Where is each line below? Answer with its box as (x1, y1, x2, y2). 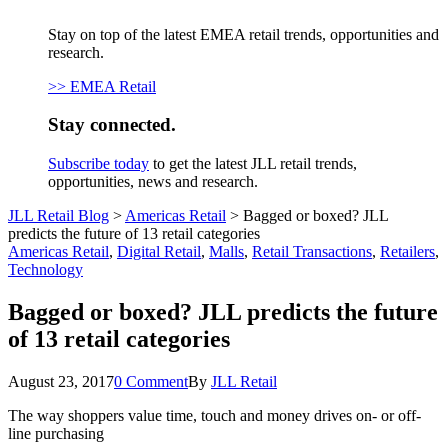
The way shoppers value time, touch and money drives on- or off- (8, 407, 421, 424)
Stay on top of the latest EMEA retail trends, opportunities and (48, 25, 439, 43)
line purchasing (8, 425, 104, 442)
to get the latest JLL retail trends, (149, 155, 357, 173)
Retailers (380, 243, 435, 261)
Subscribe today (48, 155, 149, 173)
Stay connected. (48, 114, 176, 136)
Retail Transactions (252, 243, 372, 261)
